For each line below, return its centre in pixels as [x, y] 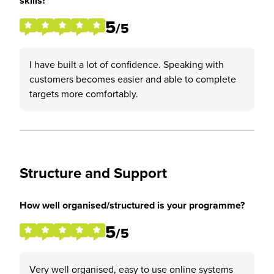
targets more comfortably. [84, 94]
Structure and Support [93, 173]
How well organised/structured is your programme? [132, 205]
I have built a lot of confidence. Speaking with [127, 64]
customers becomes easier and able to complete [133, 79]
